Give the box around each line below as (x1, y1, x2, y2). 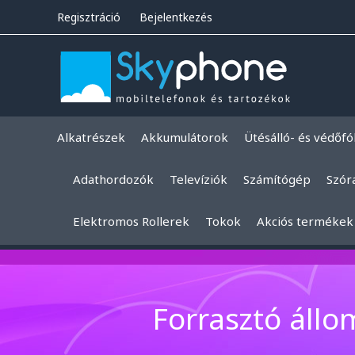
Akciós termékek (257, 213, 353, 230)
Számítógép (243, 171, 311, 188)
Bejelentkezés (139, 9, 212, 25)
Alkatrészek (57, 129, 125, 146)
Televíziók (170, 171, 227, 188)
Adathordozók (73, 171, 154, 188)
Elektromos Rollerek (73, 213, 189, 230)
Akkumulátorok (141, 129, 228, 146)
